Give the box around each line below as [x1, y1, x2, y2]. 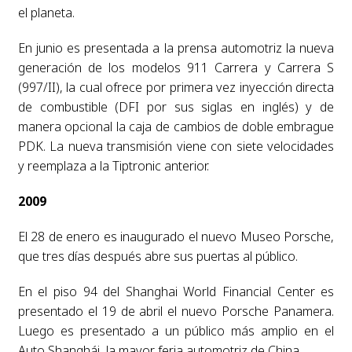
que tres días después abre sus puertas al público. [17, 247, 298, 265]
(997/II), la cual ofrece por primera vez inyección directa [17, 78, 335, 96]
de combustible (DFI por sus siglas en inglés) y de [17, 97, 335, 115]
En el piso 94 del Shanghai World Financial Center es [17, 282, 335, 300]
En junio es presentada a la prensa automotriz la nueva [17, 38, 335, 57]
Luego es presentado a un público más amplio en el [17, 321, 335, 339]
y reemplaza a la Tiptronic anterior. [17, 156, 209, 174]
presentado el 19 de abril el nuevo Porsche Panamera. [17, 302, 335, 320]
